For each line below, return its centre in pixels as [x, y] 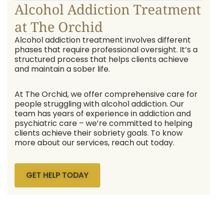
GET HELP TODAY [57, 175]
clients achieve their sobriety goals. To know [99, 133]
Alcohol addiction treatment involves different [103, 40]
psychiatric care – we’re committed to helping [103, 123]
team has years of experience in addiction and [103, 114]
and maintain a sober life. [63, 69]
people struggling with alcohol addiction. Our [99, 104]
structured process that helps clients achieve [101, 59]
